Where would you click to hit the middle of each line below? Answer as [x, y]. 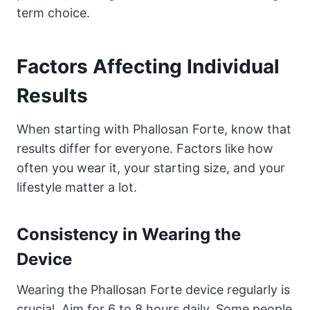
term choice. [53, 12]
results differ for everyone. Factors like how [145, 148]
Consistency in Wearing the [129, 234]
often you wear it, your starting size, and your [151, 167]
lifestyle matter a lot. [77, 187]
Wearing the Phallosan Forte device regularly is [153, 289]
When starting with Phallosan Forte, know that [154, 129]
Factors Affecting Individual [148, 66]
